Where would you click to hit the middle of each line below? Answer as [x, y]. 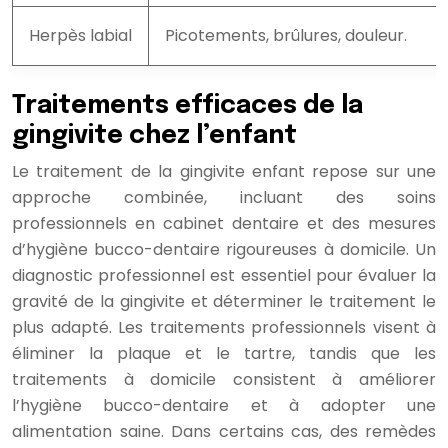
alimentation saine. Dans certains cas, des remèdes [224, 431]
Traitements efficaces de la [187, 105]
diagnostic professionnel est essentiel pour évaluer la [224, 275]
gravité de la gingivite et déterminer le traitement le [224, 301]
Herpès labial [80, 35]
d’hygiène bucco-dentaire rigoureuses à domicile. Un [224, 249]
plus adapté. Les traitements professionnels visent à [224, 327]
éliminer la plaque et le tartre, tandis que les [224, 353]
